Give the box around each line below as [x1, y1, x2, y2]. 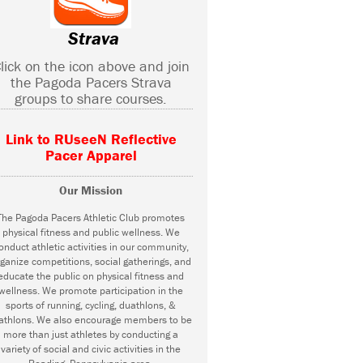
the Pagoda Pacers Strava [10, 73, 172, 92]
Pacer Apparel [45, 146, 137, 165]
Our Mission [59, 182, 122, 199]
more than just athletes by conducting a [3, 327, 178, 342]
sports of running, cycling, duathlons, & [6, 298, 176, 313]
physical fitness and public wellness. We [2, 225, 180, 240]
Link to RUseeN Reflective [5, 130, 177, 149]
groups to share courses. [15, 89, 167, 109]
